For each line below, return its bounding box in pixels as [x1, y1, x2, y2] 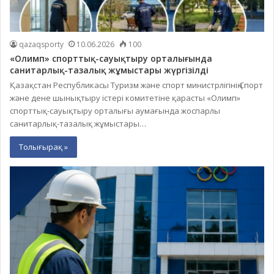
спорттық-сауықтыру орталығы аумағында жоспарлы [10, 105, 220, 116]
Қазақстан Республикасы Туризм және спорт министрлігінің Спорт [10, 79, 263, 91]
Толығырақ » [19, 141, 68, 152]
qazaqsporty [19, 39, 64, 50]
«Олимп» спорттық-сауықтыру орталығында [10, 52, 212, 64]
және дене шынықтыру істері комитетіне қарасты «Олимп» [10, 92, 240, 103]
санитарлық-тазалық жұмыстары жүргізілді [10, 64, 209, 76]
